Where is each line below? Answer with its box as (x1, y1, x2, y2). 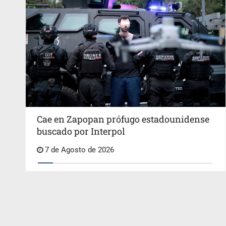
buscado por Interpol (37, 125, 125, 138)
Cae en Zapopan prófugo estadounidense (37, 113, 209, 126)
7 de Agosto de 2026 (43, 146, 114, 155)
